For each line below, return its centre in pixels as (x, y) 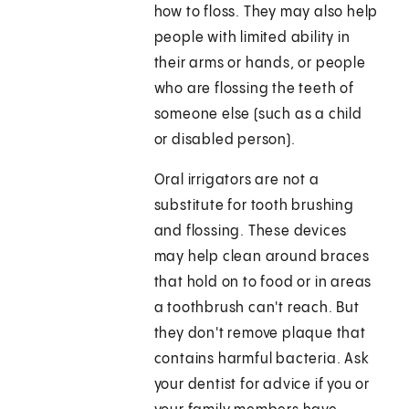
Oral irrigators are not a (236, 181)
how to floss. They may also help (266, 13)
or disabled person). (225, 141)
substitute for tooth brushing (254, 206)
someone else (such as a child (258, 115)
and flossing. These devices (251, 232)
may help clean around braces (262, 257)
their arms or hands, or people (260, 64)
